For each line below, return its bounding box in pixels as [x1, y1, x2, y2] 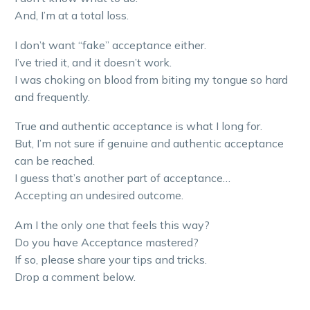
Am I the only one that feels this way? [15, 217, 210, 232]
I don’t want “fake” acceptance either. [15, 37, 206, 52]
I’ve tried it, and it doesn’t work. [15, 55, 172, 69]
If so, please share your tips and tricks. [15, 252, 207, 266]
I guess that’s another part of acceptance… [15, 171, 230, 185]
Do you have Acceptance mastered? [15, 235, 199, 249]
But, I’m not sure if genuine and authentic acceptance [15, 136, 284, 151]
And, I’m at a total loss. [15, 8, 131, 22]
